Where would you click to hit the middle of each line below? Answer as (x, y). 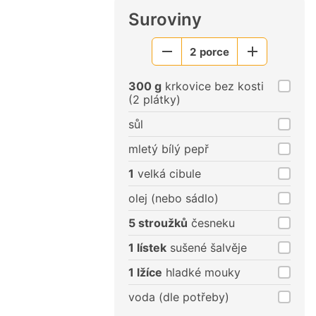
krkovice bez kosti (213, 86)
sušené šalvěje (207, 248)
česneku (211, 223)
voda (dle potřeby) (179, 297)
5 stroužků (158, 223)
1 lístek (147, 248)
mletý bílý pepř (169, 149)
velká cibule (168, 174)
